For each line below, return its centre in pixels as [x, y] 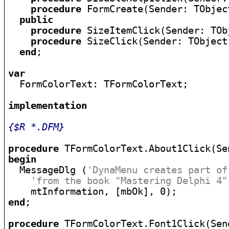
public [37, 20]
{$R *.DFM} [37, 127]
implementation [48, 106]
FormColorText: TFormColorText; [98, 84]
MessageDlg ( [48, 170]
